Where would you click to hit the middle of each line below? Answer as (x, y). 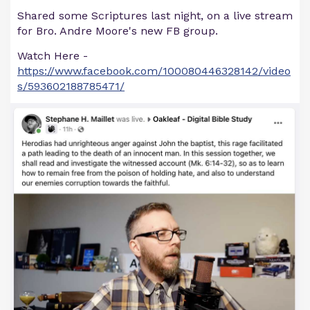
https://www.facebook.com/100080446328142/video (154, 71)
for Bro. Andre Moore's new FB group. (118, 31)
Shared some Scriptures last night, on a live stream (155, 16)
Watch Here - (53, 56)
